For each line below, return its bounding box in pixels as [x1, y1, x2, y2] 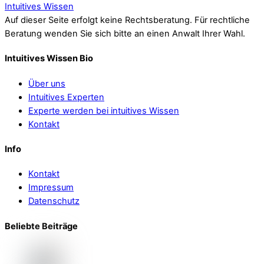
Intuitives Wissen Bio [5, 53, 93, 64]
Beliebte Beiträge [5, 220, 78, 232]
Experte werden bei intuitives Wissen [28, 105, 179, 116]
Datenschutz [28, 196, 80, 207]
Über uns [28, 78, 65, 89]
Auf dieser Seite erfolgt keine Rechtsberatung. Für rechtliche [5, 14, 250, 25]
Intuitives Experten [28, 91, 104, 103]
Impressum [28, 182, 74, 193]
